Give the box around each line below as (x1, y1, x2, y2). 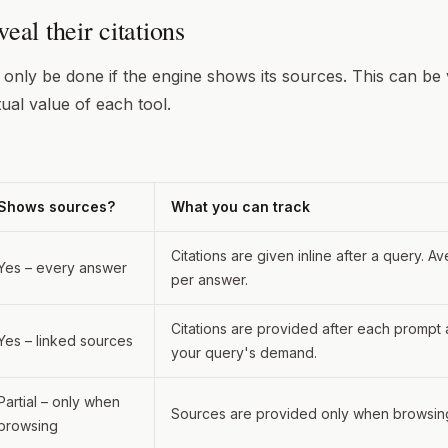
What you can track (171, 197, 310, 215)
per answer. (171, 270, 248, 288)
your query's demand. (171, 343, 317, 361)
